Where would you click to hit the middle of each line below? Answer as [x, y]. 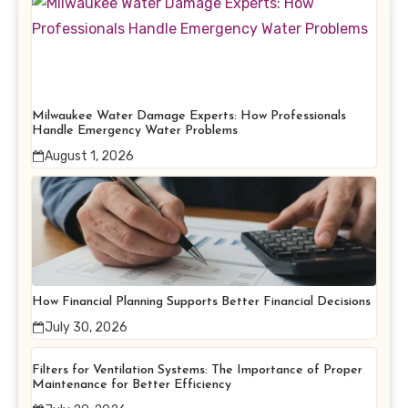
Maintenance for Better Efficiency [132, 385]
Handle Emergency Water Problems [135, 131]
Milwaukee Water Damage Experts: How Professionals [189, 117]
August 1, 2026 [89, 157]
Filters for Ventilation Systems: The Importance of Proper [197, 371]
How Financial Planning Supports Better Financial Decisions [201, 302]
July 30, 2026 [86, 328]
